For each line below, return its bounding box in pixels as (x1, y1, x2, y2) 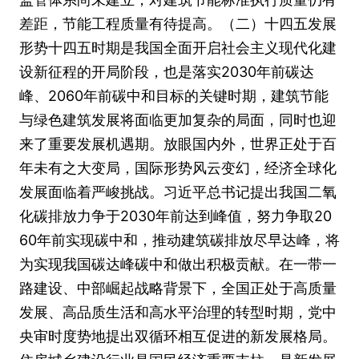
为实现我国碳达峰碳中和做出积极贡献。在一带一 (19, 256, 337, 272)
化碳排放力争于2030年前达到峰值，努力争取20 (19, 208, 332, 224)
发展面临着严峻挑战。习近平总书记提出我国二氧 (19, 184, 337, 200)
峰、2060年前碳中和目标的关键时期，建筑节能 (19, 87, 329, 104)
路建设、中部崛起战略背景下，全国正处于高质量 (19, 280, 337, 296)
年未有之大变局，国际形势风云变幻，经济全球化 (19, 159, 337, 176)
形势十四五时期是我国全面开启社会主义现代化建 (19, 39, 337, 56)
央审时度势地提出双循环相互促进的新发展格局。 (19, 328, 337, 345)
